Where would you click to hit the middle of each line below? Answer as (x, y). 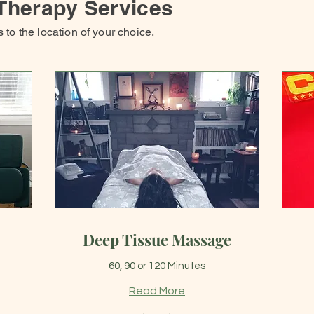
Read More (157, 291)
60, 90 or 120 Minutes (157, 266)
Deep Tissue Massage (157, 239)
